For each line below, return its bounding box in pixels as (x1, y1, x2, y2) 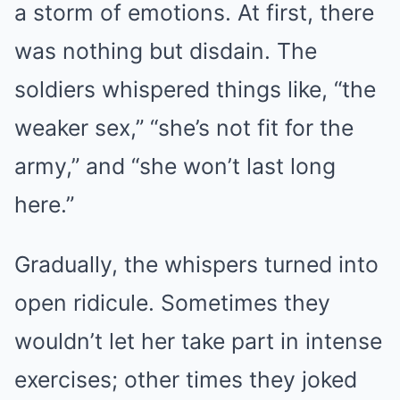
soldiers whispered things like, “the (14, 75, 376, 103)
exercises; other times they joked (14, 365, 357, 393)
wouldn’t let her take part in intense (14, 327, 382, 354)
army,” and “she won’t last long (14, 152, 336, 179)
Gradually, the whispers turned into (14, 250, 379, 278)
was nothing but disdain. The (14, 37, 317, 64)
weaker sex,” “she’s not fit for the (14, 113, 354, 141)
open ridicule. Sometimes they (14, 288, 330, 316)
